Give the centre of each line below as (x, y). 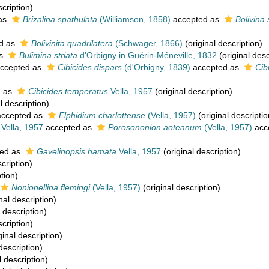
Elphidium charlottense (102, 115)
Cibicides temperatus (68, 91)
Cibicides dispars (90, 67)
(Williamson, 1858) (134, 19)
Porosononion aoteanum (155, 127)
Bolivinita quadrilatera (72, 43)
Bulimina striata (48, 55)
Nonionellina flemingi (51, 187)
